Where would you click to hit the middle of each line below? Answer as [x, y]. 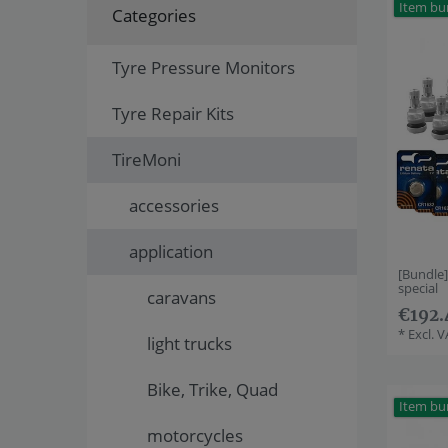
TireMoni [146, 160]
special [418, 288]
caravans [181, 298]
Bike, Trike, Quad [212, 390]
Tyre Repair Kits [172, 114]
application [171, 252]
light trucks [189, 344]
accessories [174, 206]
